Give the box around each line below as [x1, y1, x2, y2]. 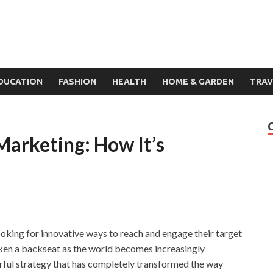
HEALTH [112, 76, 146, 87]
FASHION [58, 76, 96, 87]
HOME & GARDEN [162, 76, 234, 87]
